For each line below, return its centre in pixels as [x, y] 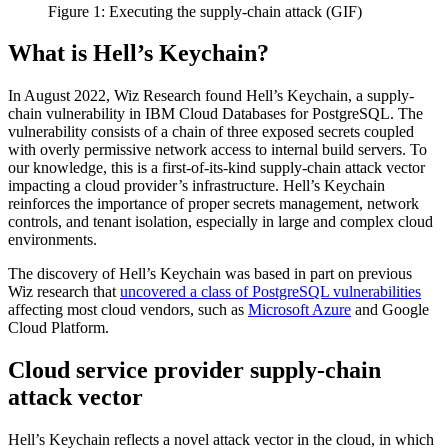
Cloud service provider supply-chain [194, 370]
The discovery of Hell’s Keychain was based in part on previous [210, 274]
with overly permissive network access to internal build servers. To [217, 150]
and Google [390, 310]
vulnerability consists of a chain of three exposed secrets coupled [211, 132]
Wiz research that [64, 292]
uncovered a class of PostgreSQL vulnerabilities [270, 292]
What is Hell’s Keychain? [138, 53]
